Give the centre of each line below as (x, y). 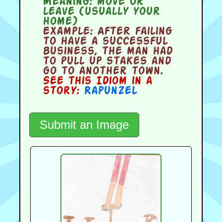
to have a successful (105, 41)
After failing (132, 31)
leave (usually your (101, 12)
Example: (67, 31)
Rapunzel (110, 91)
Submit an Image (84, 124)
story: (63, 91)
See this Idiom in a (97, 81)
